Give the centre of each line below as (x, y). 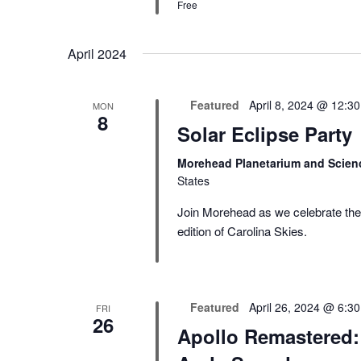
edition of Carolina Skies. (242, 231)
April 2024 (97, 54)
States (193, 181)
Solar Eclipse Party (264, 134)
